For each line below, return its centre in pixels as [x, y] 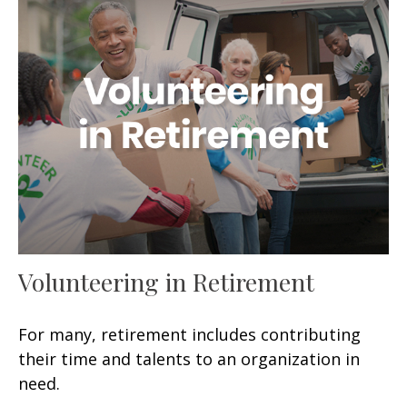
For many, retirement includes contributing [189, 334]
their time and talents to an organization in [189, 358]
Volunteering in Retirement [166, 281]
